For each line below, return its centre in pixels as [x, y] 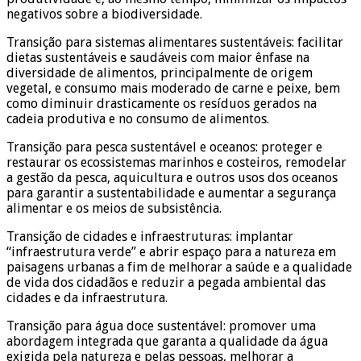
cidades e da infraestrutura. [87, 297]
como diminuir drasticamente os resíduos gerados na [162, 103]
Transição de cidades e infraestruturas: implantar [150, 236]
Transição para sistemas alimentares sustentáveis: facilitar [175, 42]
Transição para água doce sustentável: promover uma [161, 326]
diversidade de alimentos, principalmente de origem [160, 73]
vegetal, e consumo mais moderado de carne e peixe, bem [173, 88]
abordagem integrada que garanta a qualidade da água [167, 341]
